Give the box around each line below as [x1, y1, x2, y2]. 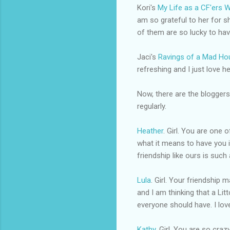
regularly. [137, 101, 166, 111]
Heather [137, 126, 163, 136]
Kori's [137, 3, 158, 12]
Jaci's [137, 52, 156, 62]
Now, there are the [137, 89, 201, 99]
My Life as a [158, 3, 201, 12]
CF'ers [201, 3, 222, 12]
